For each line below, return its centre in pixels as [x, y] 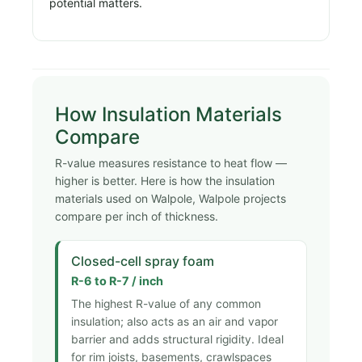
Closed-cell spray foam [143, 261]
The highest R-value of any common [166, 303]
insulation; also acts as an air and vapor [175, 321]
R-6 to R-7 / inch [117, 280]
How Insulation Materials [168, 114]
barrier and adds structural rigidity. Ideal [177, 339]
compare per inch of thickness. [137, 216]
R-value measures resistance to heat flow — [171, 162]
